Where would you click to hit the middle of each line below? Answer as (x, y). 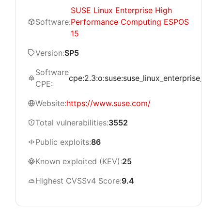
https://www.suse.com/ (108, 103)
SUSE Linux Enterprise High (121, 10)
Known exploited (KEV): (79, 161)
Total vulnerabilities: (72, 123)
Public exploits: (63, 142)
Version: (50, 53)
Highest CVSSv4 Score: (78, 181)
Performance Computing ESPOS (130, 22)
